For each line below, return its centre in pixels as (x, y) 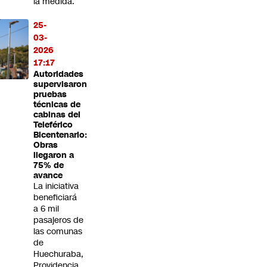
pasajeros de (58, 220)
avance (48, 176)
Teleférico (53, 125)
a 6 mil (46, 209)
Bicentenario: (60, 135)
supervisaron (60, 85)
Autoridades (58, 74)
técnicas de (57, 105)
